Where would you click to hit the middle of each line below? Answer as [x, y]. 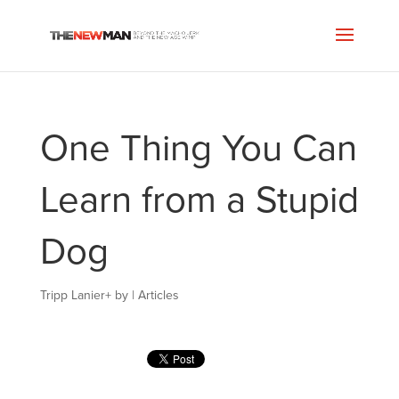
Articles [158, 295]
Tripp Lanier [72, 295]
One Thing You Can [198, 148]
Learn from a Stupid [199, 200]
